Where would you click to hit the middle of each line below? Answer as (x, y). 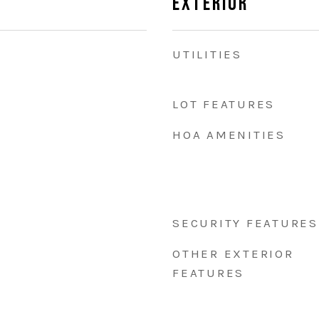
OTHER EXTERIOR (233, 253)
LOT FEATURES (224, 104)
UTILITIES (207, 54)
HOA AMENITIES (229, 135)
